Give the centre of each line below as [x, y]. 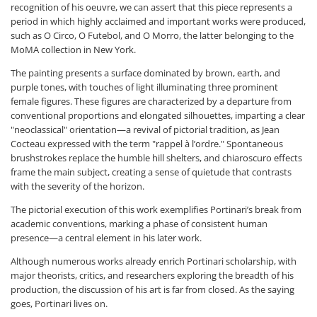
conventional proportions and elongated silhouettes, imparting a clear [158, 115]
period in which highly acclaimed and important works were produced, [158, 21]
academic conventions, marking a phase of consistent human [139, 223]
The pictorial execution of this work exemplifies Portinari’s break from [156, 209]
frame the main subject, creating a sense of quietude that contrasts [151, 172]
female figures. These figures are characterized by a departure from [151, 101]
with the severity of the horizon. [77, 186]
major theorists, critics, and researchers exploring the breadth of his [152, 275]
